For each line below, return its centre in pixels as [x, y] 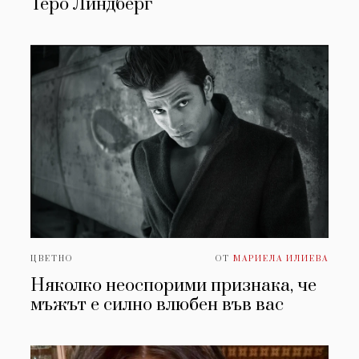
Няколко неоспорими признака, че [174, 286]
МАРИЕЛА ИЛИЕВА [280, 259]
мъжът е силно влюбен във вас [157, 305]
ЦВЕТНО [52, 259]
